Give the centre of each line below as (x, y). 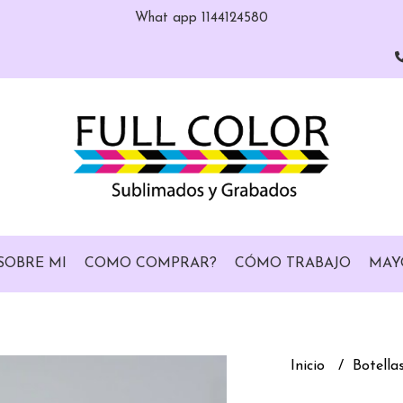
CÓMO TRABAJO (292, 264)
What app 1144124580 (201, 18)
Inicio (309, 366)
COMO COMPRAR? (150, 264)
